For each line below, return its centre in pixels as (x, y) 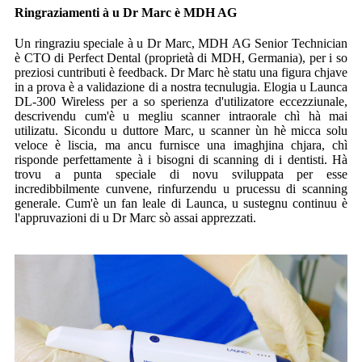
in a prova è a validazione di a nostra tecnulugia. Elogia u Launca (181, 86)
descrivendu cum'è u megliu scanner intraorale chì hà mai (181, 116)
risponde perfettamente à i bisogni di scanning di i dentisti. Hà (181, 159)
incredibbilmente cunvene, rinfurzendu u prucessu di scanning (181, 188)
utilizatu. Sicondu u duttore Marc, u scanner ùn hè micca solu (181, 130)
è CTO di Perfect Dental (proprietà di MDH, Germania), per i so (181, 57)
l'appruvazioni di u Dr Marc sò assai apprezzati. (135, 217)
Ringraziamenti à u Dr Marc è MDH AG (126, 12)
